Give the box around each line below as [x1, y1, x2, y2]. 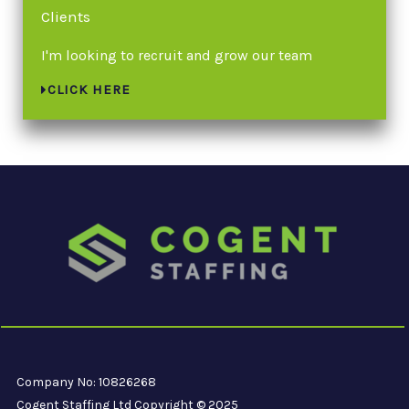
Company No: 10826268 [16, 373, 156, 390]
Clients [41, 6, 90, 26]
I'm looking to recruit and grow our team [41, 46, 312, 64]
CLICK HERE [47, 80, 131, 98]
